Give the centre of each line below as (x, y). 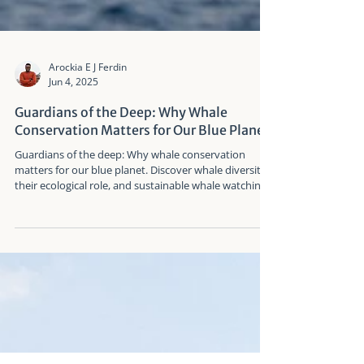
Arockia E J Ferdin (88, 189)
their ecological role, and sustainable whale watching (141, 308)
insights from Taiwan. (66, 323)
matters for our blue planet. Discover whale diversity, (142, 292)
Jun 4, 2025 (74, 204)
